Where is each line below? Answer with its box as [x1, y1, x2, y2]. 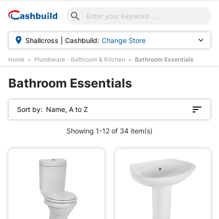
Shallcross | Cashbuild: [25, 36, 100, 44]
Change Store [102, 36, 146, 44]
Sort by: [17, 105, 43, 113]
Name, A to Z [45, 105, 88, 113]
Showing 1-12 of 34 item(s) [66, 126, 153, 135]
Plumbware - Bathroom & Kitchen [34, 56, 125, 63]
